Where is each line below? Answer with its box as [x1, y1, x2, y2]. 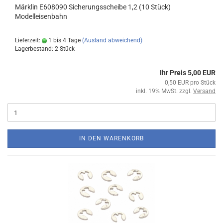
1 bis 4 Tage [47, 37, 81, 44]
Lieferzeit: [15, 37, 42, 44]
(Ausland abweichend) [82, 37, 142, 44]
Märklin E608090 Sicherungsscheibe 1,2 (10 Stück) [15, 3, 171, 11]
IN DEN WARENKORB [79, 135, 144, 142]
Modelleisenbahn [15, 12, 67, 20]
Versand [193, 88, 216, 95]
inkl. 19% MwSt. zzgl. [136, 88, 193, 95]
